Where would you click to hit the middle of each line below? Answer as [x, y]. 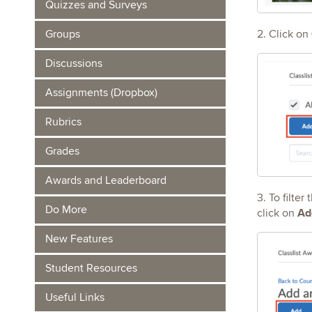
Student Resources [91, 268]
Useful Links [75, 297]
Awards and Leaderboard [106, 180]
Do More [66, 210]
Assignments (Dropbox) [101, 93]
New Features [79, 239]
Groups [63, 34]
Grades [62, 151]
